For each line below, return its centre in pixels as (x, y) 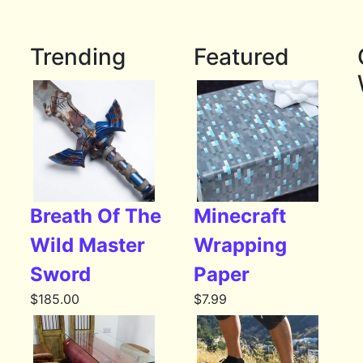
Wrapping (240, 246)
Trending (78, 57)
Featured (241, 57)
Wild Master (88, 246)
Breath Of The (96, 216)
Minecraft (239, 216)
